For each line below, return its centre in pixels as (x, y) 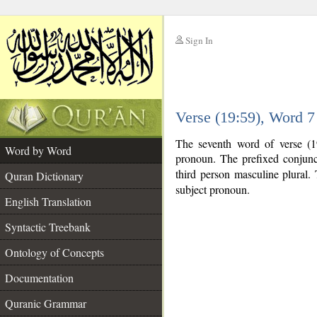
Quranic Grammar (46, 303)
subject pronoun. (213, 189)
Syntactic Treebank (48, 227)
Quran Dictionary (44, 176)
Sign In (199, 40)
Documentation (39, 278)
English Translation (48, 201)
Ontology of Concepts (54, 252)
